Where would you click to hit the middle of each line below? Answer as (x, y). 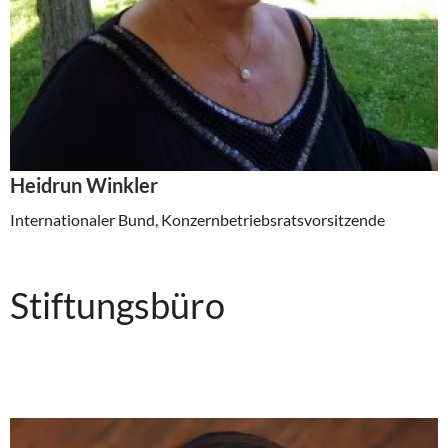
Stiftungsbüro (117, 305)
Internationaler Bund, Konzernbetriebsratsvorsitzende (197, 220)
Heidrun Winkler (84, 185)
